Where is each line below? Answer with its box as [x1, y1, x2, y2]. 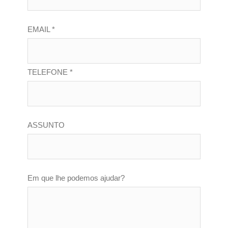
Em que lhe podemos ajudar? [27, 173, 125, 182]
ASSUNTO [27, 120, 65, 129]
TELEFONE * [27, 67, 73, 76]
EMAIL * [27, 24, 55, 34]
